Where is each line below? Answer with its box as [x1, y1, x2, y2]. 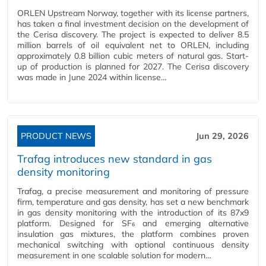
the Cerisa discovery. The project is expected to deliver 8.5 [17, 29, 249, 40]
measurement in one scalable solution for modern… [17, 250, 211, 261]
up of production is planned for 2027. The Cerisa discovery [17, 61, 249, 72]
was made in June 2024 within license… [17, 72, 167, 83]
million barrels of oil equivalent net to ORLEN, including [17, 40, 249, 50]
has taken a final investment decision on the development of [17, 18, 249, 29]
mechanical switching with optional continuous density [17, 239, 249, 250]
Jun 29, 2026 [196, 131, 249, 141]
